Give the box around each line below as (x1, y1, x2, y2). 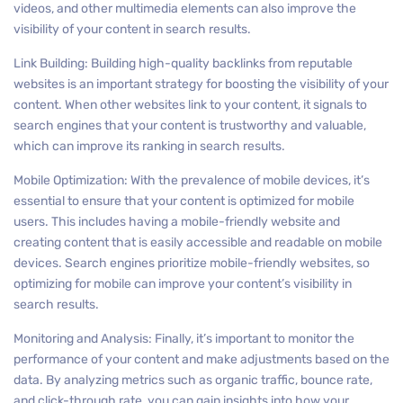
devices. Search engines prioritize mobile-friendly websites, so (13, 255, 370, 271)
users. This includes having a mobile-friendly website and (13, 214, 340, 229)
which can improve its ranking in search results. (13, 139, 285, 154)
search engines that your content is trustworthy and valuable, (13, 118, 366, 133)
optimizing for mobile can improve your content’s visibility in (13, 276, 352, 291)
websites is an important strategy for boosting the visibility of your (13, 76, 389, 92)
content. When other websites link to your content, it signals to (13, 97, 367, 112)
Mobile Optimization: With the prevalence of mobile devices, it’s (13, 173, 370, 188)
